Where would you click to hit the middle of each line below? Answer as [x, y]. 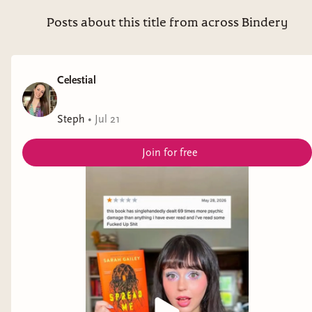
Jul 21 [107, 119]
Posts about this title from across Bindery [167, 23]
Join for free [170, 152]
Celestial [77, 80]
